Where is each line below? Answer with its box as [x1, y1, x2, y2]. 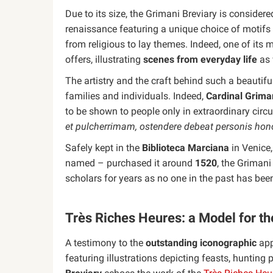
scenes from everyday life [143, 54, 257, 65]
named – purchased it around [65, 157, 195, 169]
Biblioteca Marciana [142, 142, 229, 154]
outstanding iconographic [146, 237, 257, 249]
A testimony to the [65, 237, 146, 249]
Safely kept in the [65, 142, 142, 154]
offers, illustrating [65, 54, 143, 65]
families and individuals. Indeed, [65, 90, 206, 102]
